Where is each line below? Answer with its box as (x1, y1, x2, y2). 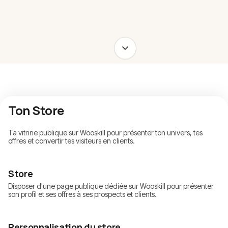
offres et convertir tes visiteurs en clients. (8, 136, 135, 146)
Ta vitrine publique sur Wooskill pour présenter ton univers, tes (8, 128, 203, 137)
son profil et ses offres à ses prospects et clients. (8, 190, 157, 199)
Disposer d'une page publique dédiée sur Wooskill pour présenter (8, 182, 214, 191)
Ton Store (8, 102, 64, 119)
